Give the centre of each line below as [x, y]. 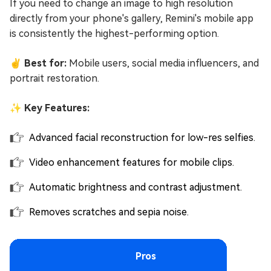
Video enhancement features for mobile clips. [132, 162]
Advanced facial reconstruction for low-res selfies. [142, 137]
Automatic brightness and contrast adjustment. [135, 187]
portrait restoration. [54, 78]
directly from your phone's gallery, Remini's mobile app [132, 18]
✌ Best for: [38, 63]
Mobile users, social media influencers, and [163, 63]
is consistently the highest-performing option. [114, 33]
